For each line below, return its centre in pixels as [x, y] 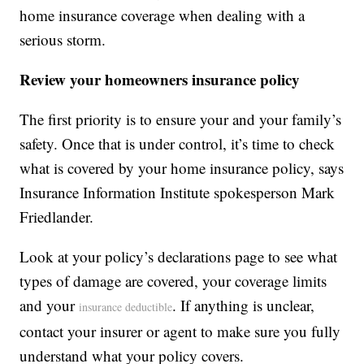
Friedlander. [57, 217]
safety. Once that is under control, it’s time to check [178, 144]
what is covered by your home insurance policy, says [182, 168]
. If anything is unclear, [244, 305]
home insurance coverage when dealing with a [162, 15]
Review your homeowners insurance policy [160, 80]
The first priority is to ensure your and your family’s [181, 119]
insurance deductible [126, 307]
